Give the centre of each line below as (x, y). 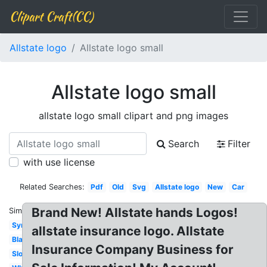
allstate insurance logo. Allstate (128, 231)
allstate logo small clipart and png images (133, 116)
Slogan (24, 254)
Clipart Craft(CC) (51, 16)
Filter (239, 144)
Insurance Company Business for (133, 249)
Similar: (22, 211)
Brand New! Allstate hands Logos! (135, 212)
